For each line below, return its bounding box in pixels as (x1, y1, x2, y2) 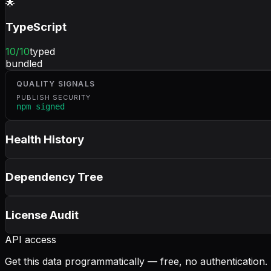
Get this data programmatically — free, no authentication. (5, 255, 267, 268)
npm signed (16, 102, 65, 112)
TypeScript (5, 20, 67, 34)
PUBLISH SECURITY (16, 93, 91, 102)
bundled (5, 57, 42, 70)
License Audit (5, 207, 79, 222)
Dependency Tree (5, 170, 103, 184)
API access (5, 233, 56, 246)
